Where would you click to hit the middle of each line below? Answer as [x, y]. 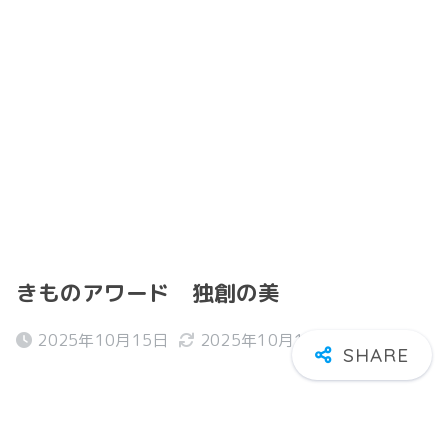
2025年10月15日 [103, 340]
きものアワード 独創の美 [148, 293]
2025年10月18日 [265, 340]
